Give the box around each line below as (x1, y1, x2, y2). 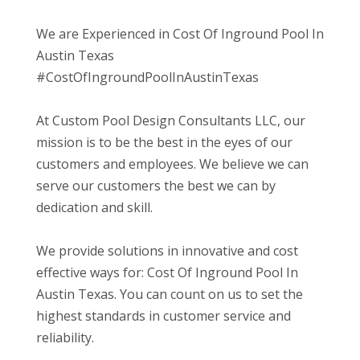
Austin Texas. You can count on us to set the (35, 285, 303, 304)
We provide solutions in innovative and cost (35, 242, 298, 260)
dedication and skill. (35, 198, 153, 217)
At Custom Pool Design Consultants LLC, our (35, 112, 305, 130)
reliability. (35, 329, 94, 347)
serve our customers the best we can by (35, 177, 276, 195)
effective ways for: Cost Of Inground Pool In (35, 264, 298, 282)
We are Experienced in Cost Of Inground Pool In (35, 25, 324, 43)
